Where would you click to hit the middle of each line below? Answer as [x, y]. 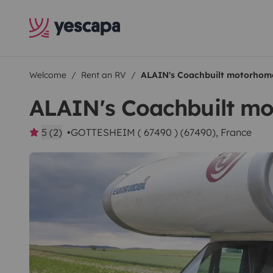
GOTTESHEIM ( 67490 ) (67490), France [161, 132]
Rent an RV [104, 75]
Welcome [48, 75]
